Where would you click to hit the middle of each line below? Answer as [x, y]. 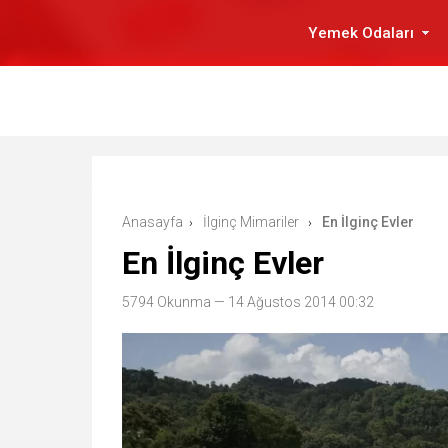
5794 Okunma [166, 302]
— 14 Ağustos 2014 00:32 [292, 302]
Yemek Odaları [361, 33]
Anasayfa [152, 222]
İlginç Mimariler [251, 222]
